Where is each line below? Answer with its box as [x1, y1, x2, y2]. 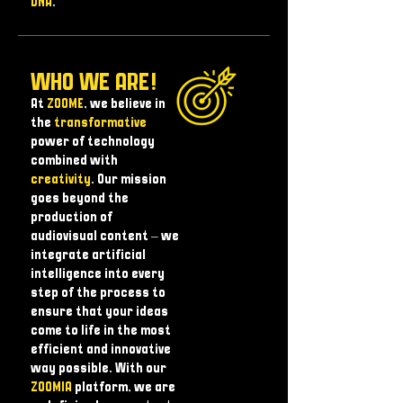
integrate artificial [31, 249, 146, 262]
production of [31, 211, 112, 224]
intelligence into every [31, 268, 165, 281]
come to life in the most [31, 325, 171, 337]
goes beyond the [31, 193, 129, 205]
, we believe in [84, 98, 166, 111]
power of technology [31, 136, 155, 148]
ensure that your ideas [31, 306, 168, 318]
